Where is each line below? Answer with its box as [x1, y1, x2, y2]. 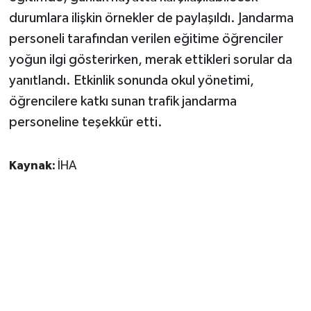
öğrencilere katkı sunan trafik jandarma [8, 94, 237, 109]
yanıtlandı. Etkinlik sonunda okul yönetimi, [8, 74, 254, 88]
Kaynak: [8, 160, 58, 173]
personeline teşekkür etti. [8, 115, 162, 130]
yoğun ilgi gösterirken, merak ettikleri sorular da [8, 53, 292, 67]
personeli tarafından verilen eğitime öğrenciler [8, 32, 283, 47]
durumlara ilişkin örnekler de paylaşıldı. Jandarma [8, 11, 294, 26]
